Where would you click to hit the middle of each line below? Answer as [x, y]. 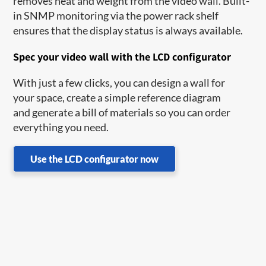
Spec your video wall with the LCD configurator [122, 56]
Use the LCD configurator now [95, 159]
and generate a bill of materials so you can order [122, 112]
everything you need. [61, 127]
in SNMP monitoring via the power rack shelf [116, 15]
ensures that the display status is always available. [128, 30]
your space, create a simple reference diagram [117, 97]
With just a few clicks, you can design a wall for [119, 82]
